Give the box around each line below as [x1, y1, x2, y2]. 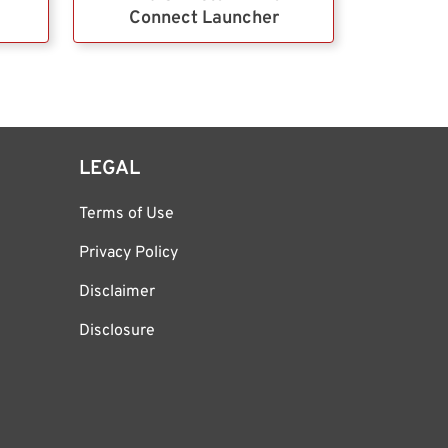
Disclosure [79, 320, 155, 341]
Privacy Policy [79, 242, 178, 263]
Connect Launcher [128, 6, 279, 30]
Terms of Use [79, 203, 174, 224]
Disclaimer [79, 281, 155, 302]
